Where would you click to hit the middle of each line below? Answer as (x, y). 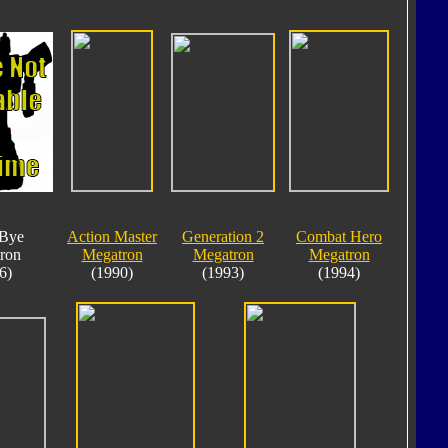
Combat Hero (339, 236)
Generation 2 (223, 236)
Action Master (112, 236)
